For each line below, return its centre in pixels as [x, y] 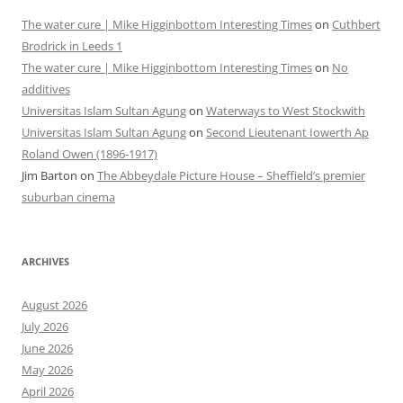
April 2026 [48, 392]
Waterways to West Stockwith [286, 111]
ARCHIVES [45, 262]
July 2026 [45, 327]
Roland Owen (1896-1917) [90, 154]
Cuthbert [356, 25]
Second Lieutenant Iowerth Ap [287, 133]
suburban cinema [68, 197]
